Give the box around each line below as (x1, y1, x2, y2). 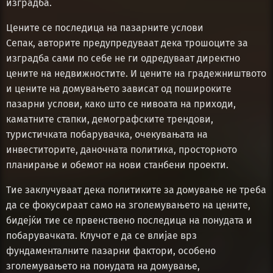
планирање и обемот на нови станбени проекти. (6, 158, 229, 171)
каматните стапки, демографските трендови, (6, 113, 213, 125)
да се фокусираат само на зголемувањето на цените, (6, 199, 250, 211)
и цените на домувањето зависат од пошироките (6, 82, 232, 94)
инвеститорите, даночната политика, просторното (6, 143, 237, 155)
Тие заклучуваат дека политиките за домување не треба (6, 183, 266, 196)
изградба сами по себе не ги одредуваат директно (6, 52, 240, 64)
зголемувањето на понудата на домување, (6, 260, 200, 272)
